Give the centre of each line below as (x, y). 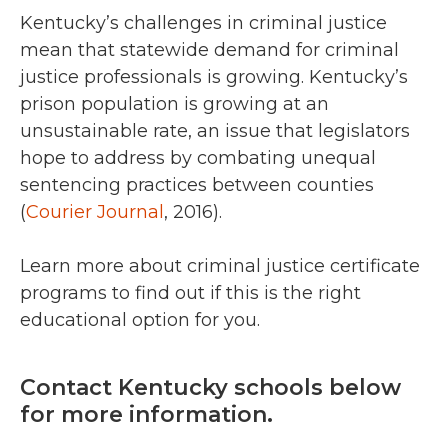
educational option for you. (140, 320)
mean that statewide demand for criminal (209, 50)
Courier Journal (95, 212)
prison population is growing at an (174, 104)
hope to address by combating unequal (198, 158)
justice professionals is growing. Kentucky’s (214, 77)
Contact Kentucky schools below (210, 388)
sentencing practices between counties (197, 185)
